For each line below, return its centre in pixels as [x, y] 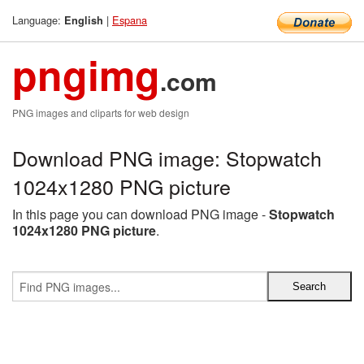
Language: [38, 20]
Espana [130, 20]
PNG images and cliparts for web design [101, 113]
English [84, 20]
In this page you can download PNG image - [141, 214]
